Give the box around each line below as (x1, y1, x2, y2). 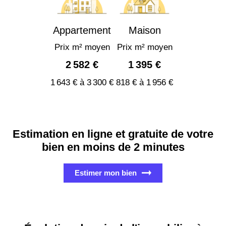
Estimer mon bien (75, 168, 137, 177)
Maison (128, 25, 161, 36)
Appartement (53, 25, 111, 36)
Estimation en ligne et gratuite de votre (13, 128, 213, 141)
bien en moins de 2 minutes (41, 141, 185, 154)
